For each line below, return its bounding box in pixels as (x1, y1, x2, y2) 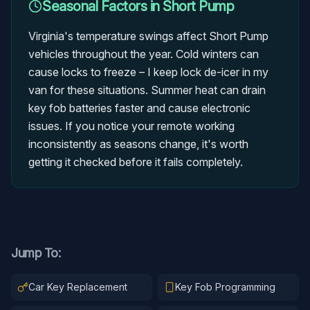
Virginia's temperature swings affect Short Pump (28, 29, 268, 43)
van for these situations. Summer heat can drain (28, 83, 266, 97)
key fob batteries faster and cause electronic (28, 101, 250, 115)
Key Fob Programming (175, 281, 275, 293)
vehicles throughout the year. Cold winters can (28, 47, 259, 61)
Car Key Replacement (28, 281, 127, 293)
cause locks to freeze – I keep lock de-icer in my (28, 65, 268, 79)
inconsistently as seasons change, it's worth (28, 137, 248, 151)
